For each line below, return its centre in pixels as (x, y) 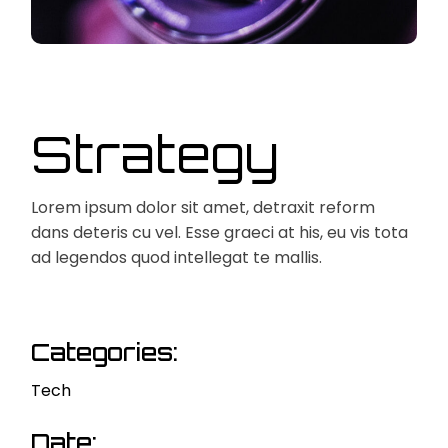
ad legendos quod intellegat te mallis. (177, 258)
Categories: (105, 352)
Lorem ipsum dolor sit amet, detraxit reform (203, 208)
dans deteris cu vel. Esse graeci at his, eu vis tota (220, 233)
